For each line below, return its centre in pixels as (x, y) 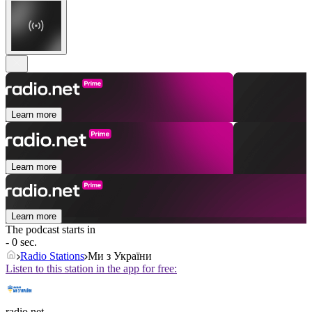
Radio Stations (52, 256)
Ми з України (120, 256)
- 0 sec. (21, 242)
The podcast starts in (50, 230)
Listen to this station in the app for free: (91, 269)
